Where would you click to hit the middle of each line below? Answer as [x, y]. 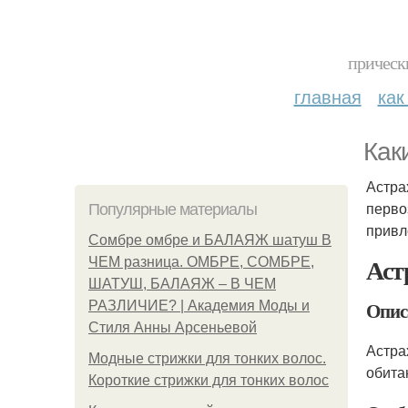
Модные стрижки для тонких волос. [207, 358]
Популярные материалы [173, 209]
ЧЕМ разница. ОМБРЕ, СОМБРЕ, [201, 262]
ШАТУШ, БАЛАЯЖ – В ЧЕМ [182, 284]
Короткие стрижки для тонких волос [209, 380]
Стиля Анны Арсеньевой [173, 327]
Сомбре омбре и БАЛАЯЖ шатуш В [210, 240]
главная [327, 96]
